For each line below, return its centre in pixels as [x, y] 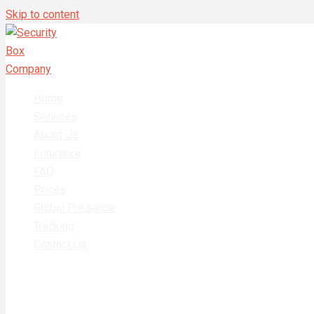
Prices [50, 190]
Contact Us [60, 244]
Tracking [54, 226]
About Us [56, 135]
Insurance [57, 153]
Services [55, 117]
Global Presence [74, 208]
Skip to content [42, 14]
